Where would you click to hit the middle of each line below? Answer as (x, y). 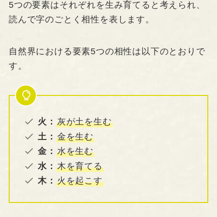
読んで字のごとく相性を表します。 (81, 20)
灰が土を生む (84, 122)
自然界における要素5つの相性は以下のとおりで (107, 52)
